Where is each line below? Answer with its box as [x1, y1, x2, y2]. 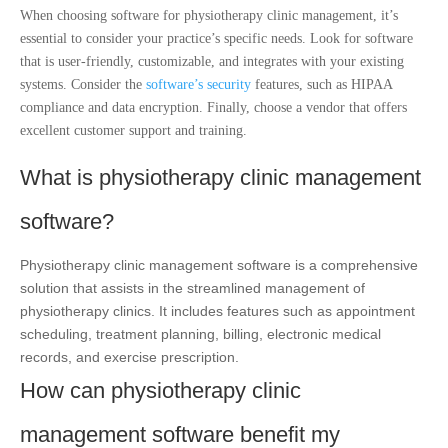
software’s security [146, 76, 251, 92]
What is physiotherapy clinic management [20, 164, 421, 190]
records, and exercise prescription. [20, 348, 239, 365]
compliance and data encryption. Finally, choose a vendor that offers [20, 99, 407, 115]
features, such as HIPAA [251, 76, 392, 92]
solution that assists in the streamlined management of [20, 279, 365, 296]
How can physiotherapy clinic [20, 377, 301, 403]
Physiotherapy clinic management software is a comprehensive [20, 256, 418, 273]
